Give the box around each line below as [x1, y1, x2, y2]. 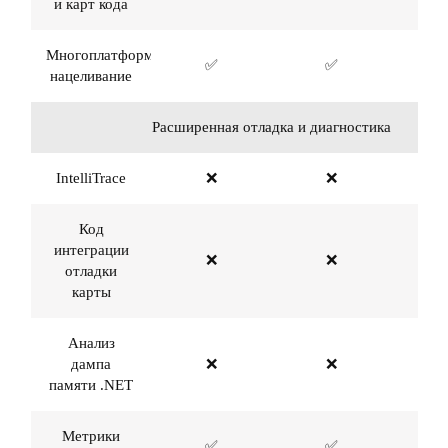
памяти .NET [49, 377, 133, 393]
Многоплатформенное [46, 47, 192, 63]
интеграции [53, 242, 129, 258]
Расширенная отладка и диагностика [152, 119, 391, 135]
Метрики [62, 428, 120, 444]
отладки [65, 263, 117, 279]
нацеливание [50, 68, 132, 84]
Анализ [67, 335, 115, 351]
